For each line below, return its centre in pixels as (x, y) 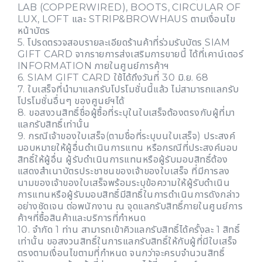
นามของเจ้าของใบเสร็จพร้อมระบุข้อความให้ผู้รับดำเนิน (124, 183)
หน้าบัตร (34, 31)
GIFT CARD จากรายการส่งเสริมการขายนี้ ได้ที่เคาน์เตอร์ (131, 54)
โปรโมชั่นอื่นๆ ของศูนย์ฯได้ (71, 101)
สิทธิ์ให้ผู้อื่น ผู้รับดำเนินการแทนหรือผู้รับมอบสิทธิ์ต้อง (123, 160)
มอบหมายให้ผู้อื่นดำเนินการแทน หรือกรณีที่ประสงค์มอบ (128, 148)
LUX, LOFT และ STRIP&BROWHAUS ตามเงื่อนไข (127, 19)
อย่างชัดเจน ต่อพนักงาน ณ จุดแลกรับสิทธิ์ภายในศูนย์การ (130, 206)
